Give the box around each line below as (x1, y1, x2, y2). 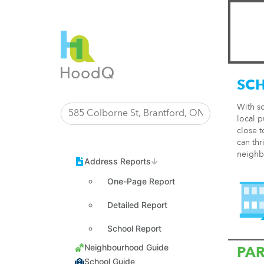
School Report (107, 223, 161, 233)
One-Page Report (107, 176, 175, 186)
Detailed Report (107, 200, 167, 210)
